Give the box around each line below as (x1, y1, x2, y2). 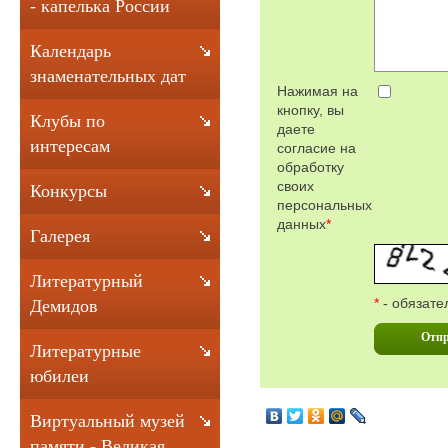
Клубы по (30, 111, 105, 131)
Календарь (30, 41, 111, 61)
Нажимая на (277, 82, 358, 99)
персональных (277, 196, 372, 213)
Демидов (30, 296, 98, 316)
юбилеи (30, 366, 89, 386)
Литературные (30, 341, 141, 361)
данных (277, 215, 326, 232)
